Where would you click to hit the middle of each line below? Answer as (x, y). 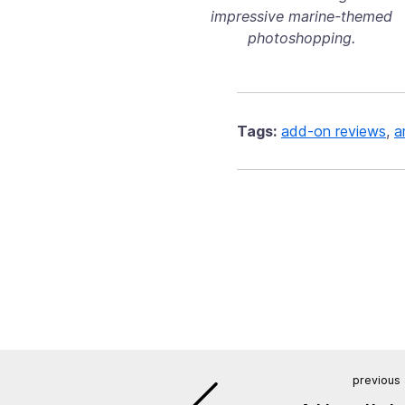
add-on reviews (334, 132)
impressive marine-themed (301, 17)
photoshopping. (301, 38)
